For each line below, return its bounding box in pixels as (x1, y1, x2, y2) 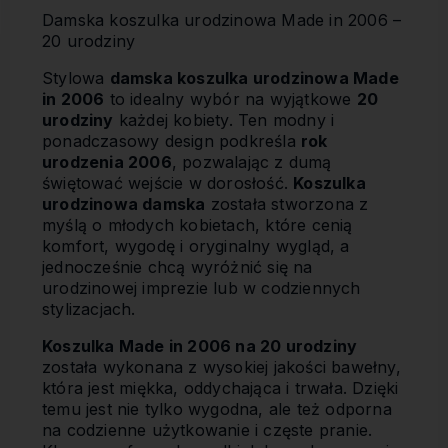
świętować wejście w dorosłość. (42, 173, 294, 193)
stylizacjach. (42, 299, 136, 319)
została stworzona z (205, 194, 369, 214)
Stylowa (42, 68, 110, 88)
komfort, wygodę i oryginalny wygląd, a (42, 236, 350, 256)
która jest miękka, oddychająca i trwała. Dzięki (42, 378, 399, 398)
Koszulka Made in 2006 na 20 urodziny (42, 336, 358, 356)
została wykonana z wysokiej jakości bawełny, (42, 357, 401, 377)
